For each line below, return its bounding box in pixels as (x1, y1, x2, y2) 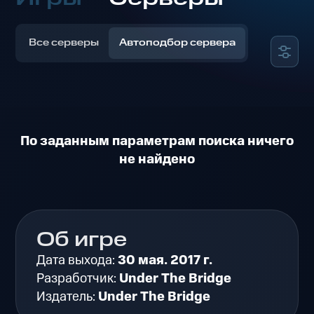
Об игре (36, 226, 128, 255)
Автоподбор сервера (118, 36, 235, 50)
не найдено (119, 150, 195, 170)
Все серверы (29, 36, 100, 50)
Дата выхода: (36, 251, 118, 271)
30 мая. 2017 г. (118, 251, 213, 271)
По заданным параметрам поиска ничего (20, 132, 294, 151)
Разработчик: (36, 269, 120, 289)
